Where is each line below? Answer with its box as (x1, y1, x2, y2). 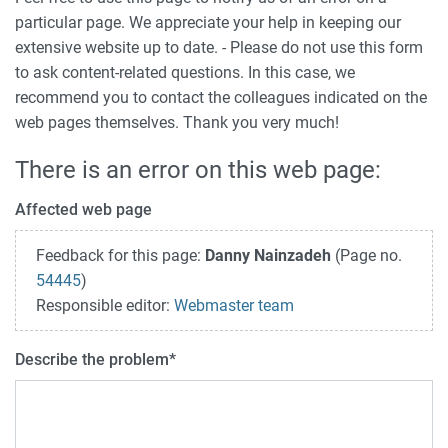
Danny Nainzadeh (205, 246, 331, 266)
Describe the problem (15, 350, 169, 370)
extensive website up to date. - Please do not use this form (15, 38, 423, 58)
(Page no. (331, 246, 402, 266)
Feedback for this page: (36, 246, 205, 266)
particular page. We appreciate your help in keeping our (15, 13, 401, 33)
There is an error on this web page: (15, 156, 381, 185)
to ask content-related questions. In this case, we (15, 63, 355, 83)
